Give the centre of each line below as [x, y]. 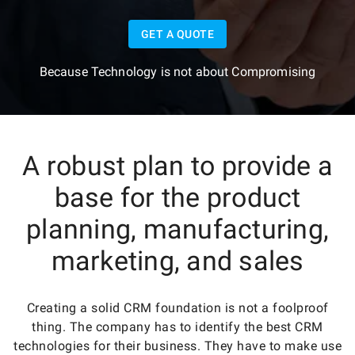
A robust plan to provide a [177, 166]
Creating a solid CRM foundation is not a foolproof [177, 308]
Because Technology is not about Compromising [177, 71]
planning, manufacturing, [177, 229]
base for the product [177, 198]
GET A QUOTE [177, 34]
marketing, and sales [177, 261]
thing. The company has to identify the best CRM [177, 327]
